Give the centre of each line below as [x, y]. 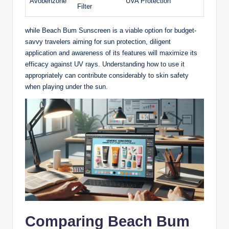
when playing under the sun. [66, 87]
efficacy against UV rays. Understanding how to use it [105, 64]
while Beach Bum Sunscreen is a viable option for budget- [111, 31]
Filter [85, 7]
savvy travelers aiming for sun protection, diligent [98, 42]
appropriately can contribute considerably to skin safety [107, 76]
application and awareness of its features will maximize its [111, 53]
